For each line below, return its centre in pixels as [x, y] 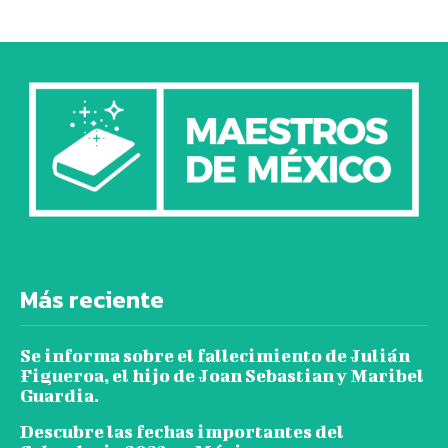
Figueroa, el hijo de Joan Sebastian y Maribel [222, 375]
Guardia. [59, 395]
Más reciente [92, 299]
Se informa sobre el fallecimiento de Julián [215, 355]
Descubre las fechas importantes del [182, 431]
